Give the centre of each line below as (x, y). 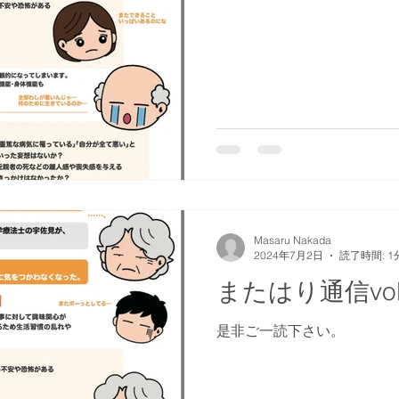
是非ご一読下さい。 (281, 330)
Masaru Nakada (293, 240)
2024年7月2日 (289, 255)
